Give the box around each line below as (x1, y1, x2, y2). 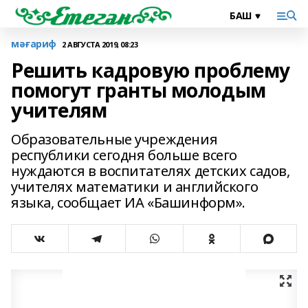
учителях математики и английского (11, 177, 258, 196)
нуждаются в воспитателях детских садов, (11, 162, 290, 180)
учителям (11, 97, 107, 123)
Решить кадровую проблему (11, 57, 290, 83)
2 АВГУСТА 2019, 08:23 (62, 38, 138, 49)
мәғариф (11, 37, 57, 50)
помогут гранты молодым (11, 77, 266, 103)
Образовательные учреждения (11, 130, 218, 148)
